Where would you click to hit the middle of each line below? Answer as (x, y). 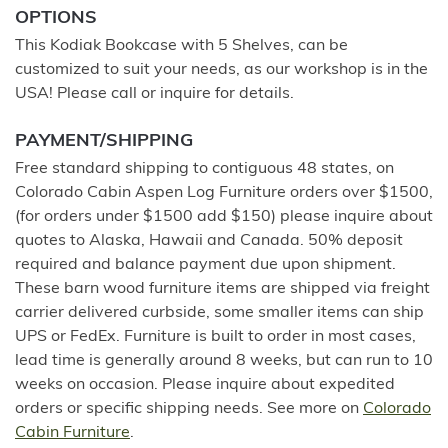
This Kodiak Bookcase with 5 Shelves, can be (181, 46)
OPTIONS (56, 18)
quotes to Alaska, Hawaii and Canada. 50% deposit (209, 241)
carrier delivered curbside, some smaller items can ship (219, 313)
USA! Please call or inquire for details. (154, 94)
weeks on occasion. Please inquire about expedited (205, 385)
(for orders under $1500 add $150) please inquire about (224, 217)
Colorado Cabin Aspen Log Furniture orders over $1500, (224, 193)
